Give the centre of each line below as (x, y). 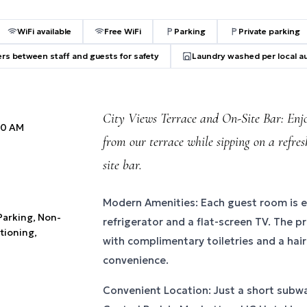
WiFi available (44, 31)
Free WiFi (122, 31)
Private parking (269, 31)
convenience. (136, 260)
